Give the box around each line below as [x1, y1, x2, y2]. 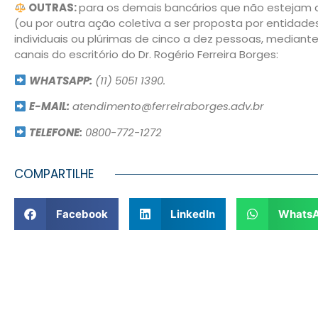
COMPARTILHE [14, 165, 94, 183]
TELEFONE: [29, 124, 83, 140]
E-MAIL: [29, 99, 70, 114]
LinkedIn [170, 207, 215, 221]
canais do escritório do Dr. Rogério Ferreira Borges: [14, 47, 278, 62]
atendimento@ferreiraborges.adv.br [70, 99, 265, 114]
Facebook [55, 207, 108, 221]
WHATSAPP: [29, 72, 93, 88]
